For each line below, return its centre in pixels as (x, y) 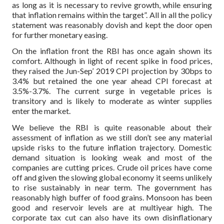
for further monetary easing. (60, 34)
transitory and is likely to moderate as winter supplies (112, 101)
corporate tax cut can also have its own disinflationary (112, 217)
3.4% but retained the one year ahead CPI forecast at (112, 81)
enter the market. (41, 111)
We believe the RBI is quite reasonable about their (112, 127)
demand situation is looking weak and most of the (112, 157)
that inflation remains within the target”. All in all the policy (112, 14)
